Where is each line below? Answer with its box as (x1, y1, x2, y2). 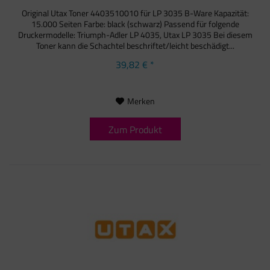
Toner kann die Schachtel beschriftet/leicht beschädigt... (36, 39, 234, 52)
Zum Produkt (108, 122, 162, 137)
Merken (127, 95, 155, 108)
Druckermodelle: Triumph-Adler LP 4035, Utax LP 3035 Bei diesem (17, 28, 253, 42)
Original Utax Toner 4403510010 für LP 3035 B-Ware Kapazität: (21, 7, 249, 20)
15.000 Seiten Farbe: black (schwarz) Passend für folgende (31, 17, 239, 31)
